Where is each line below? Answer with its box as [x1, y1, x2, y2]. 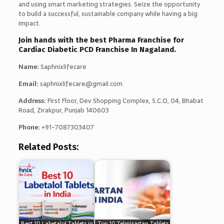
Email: [18, 78, 40, 89]
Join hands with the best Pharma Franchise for [18, 35, 184, 44]
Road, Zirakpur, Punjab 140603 [18, 104, 109, 115]
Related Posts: [18, 141, 78, 152]
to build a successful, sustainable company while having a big [18, 8, 197, 19]
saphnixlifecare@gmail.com [39, 78, 122, 89]
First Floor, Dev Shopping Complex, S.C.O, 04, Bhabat [45, 95, 203, 106]
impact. [18, 17, 40, 28]
